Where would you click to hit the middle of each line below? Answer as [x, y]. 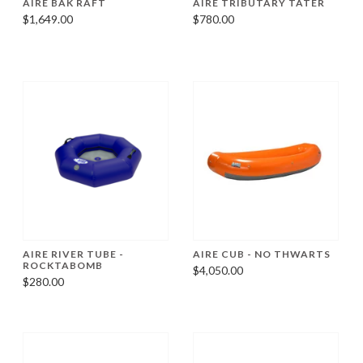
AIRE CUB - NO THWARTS [262, 254]
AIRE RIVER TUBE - [73, 254]
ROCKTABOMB [63, 265]
